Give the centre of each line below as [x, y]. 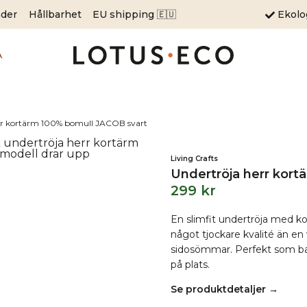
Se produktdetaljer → [224, 289]
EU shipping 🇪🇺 [135, 14]
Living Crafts [194, 159]
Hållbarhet [55, 14]
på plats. [190, 265]
